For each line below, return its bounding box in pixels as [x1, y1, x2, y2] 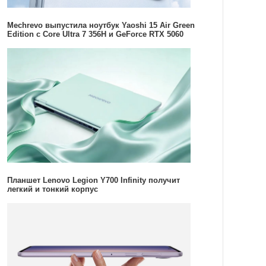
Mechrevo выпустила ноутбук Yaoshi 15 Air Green [7, 20, 195, 30]
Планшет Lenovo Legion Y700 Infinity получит [7, 176, 180, 185]
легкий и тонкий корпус [7, 185, 98, 194]
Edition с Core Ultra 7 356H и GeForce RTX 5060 [7, 29, 183, 39]
